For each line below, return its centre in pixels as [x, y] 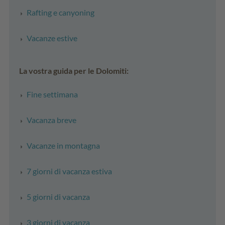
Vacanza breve [51, 120]
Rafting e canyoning [61, 12]
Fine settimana [52, 94]
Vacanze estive [52, 38]
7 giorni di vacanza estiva [69, 171]
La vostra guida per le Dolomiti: [74, 70]
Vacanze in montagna [63, 145]
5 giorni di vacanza [58, 196]
